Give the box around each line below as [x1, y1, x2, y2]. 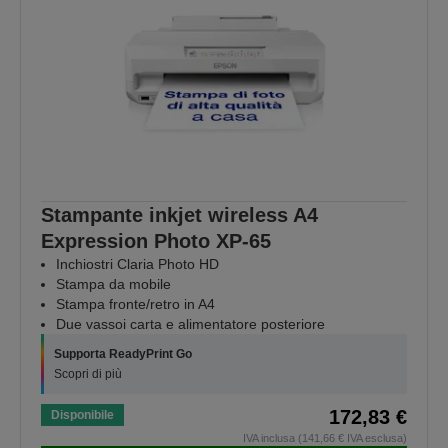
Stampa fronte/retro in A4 [56, 296, 215, 313]
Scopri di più [54, 367, 122, 382]
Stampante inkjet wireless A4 [41, 204, 318, 227]
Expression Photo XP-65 [41, 230, 271, 253]
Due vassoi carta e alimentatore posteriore [56, 316, 325, 333]
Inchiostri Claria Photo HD [56, 256, 219, 273]
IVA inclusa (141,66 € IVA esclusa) [243, 432, 407, 445]
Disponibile [51, 408, 114, 423]
